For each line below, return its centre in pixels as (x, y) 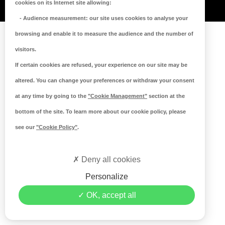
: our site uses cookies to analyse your (137, 18)
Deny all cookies (110, 159)
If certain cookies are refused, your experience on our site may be (101, 65)
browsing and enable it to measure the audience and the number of (104, 34)
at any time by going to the (51, 96)
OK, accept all (110, 195)
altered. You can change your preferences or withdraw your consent (105, 80)
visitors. (26, 49)
